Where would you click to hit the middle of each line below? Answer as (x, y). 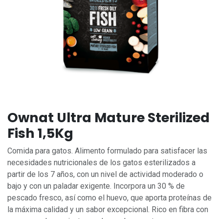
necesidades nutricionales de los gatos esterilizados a (101, 163)
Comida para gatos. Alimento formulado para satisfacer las (107, 151)
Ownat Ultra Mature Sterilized (109, 118)
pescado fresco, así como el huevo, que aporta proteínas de (109, 198)
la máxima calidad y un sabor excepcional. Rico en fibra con (108, 210)
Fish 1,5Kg (40, 133)
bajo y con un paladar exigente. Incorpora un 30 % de (96, 186)
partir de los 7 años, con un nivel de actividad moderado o (105, 175)
